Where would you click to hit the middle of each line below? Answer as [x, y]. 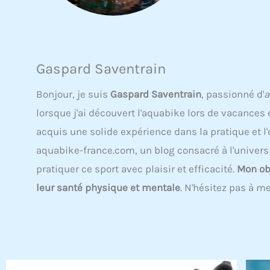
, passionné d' [233, 94]
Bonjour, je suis [73, 94]
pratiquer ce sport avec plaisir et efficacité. [137, 169]
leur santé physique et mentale [108, 187]
